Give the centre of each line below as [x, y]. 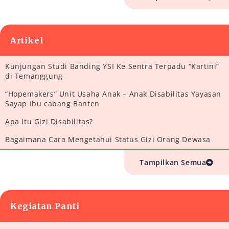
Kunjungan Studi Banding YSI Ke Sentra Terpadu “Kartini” [112, 66]
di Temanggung [34, 76]
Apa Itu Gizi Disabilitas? [49, 122]
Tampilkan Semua [173, 163]
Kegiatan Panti [45, 206]
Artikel [27, 41]
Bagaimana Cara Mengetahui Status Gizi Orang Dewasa [108, 140]
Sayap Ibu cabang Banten [52, 104]
